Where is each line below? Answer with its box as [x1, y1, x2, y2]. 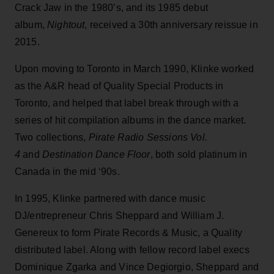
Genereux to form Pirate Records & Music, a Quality [15, 227, 243, 238]
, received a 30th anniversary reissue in [84, 19, 258, 30]
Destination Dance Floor [42, 149, 150, 160]
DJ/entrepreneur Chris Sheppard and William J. [15, 210, 224, 221]
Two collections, [15, 131, 89, 143]
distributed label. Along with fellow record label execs [15, 244, 250, 255]
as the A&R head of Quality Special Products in [15, 80, 224, 91]
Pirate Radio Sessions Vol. [88, 131, 207, 143]
